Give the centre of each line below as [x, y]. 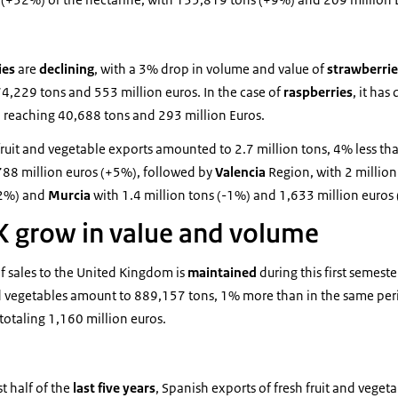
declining [67, 69]
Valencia [242, 172]
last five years [113, 388]
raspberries [318, 92]
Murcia [71, 195]
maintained [223, 272]
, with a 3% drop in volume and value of [211, 69]
